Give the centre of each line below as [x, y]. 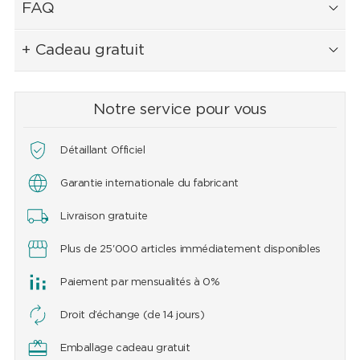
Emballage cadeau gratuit [125, 349]
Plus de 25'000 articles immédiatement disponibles [190, 250]
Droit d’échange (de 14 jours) [132, 316]
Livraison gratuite [104, 217]
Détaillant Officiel [102, 151]
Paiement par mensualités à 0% [140, 283]
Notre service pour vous [180, 110]
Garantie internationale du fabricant [149, 184]
